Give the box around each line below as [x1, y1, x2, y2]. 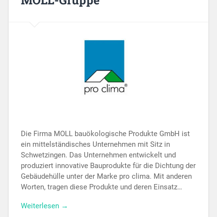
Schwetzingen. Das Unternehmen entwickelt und [20, 151, 176, 160]
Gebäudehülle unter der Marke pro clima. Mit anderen [20, 172, 192, 181]
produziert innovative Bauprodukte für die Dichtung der [20, 161, 196, 170]
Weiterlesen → [20, 201, 68, 211]
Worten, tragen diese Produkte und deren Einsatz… [20, 183, 182, 192]
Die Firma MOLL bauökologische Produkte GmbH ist [20, 129, 190, 139]
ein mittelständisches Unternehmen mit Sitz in [20, 140, 170, 149]
